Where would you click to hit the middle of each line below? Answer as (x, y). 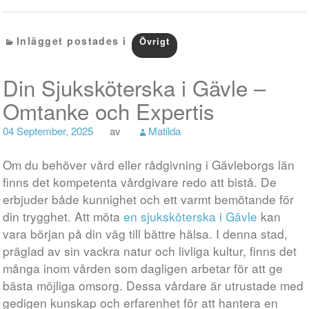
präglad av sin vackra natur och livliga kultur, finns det (150, 251)
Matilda (165, 130)
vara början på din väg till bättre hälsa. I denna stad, (146, 233)
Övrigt (155, 41)
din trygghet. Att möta (63, 216)
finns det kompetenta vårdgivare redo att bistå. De (140, 182)
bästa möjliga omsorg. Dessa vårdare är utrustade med (153, 285)
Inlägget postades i (73, 41)
